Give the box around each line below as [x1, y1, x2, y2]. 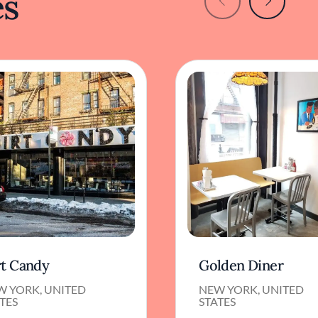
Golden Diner [199, 256, 283, 275]
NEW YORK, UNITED [199, 283, 305, 297]
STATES [199, 295, 236, 309]
